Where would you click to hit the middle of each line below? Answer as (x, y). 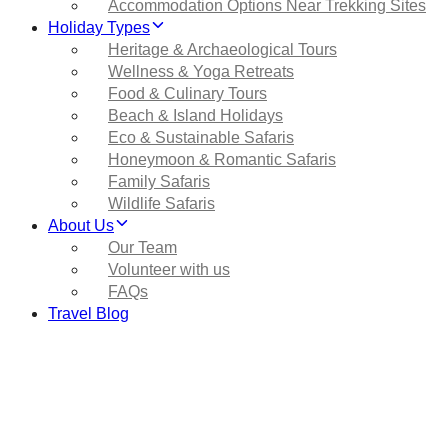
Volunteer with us (169, 269)
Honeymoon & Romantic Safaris (222, 159)
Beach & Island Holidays (195, 115)
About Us (81, 225)
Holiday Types (99, 27)
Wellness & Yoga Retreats (201, 71)
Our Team (142, 247)
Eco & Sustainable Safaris (201, 137)
